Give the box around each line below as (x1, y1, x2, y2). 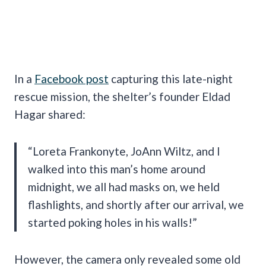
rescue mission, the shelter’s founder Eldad (14, 89, 230, 103)
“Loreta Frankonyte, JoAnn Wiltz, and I (28, 144, 220, 158)
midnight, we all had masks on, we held (28, 179, 220, 194)
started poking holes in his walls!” (28, 215, 197, 229)
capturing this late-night (109, 71, 233, 85)
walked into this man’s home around (28, 161, 205, 176)
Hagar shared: (14, 107, 85, 121)
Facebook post (34, 71, 109, 85)
